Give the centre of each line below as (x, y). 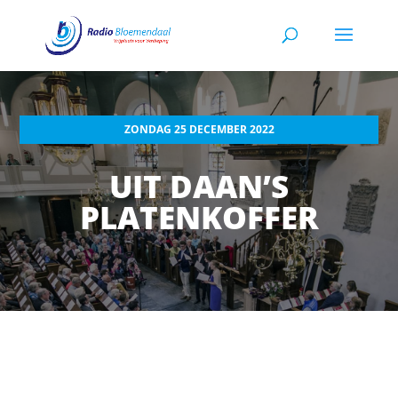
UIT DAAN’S (199, 187)
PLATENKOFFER (199, 218)
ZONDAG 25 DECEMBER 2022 (199, 130)
